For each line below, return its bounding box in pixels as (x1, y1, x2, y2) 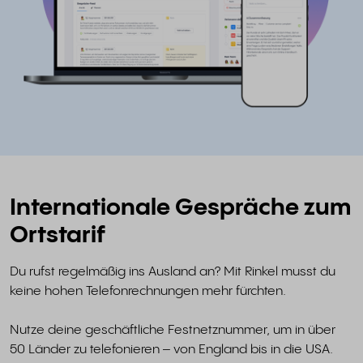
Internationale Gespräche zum (10, 196, 351, 221)
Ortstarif (10, 224, 105, 249)
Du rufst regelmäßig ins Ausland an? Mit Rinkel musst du (10, 265, 335, 280)
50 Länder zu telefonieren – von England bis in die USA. (10, 343, 333, 357)
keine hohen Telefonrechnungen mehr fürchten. (10, 284, 286, 299)
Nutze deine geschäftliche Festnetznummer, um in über (10, 323, 335, 338)
